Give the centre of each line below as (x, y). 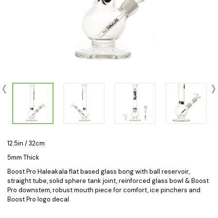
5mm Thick (23, 157)
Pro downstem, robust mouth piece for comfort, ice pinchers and (104, 190)
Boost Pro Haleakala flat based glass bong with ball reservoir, (99, 172)
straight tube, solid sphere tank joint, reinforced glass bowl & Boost (108, 181)
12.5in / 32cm (26, 143)
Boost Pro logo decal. (39, 199)
